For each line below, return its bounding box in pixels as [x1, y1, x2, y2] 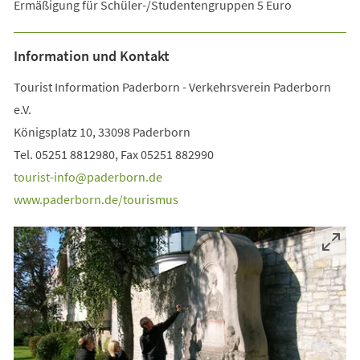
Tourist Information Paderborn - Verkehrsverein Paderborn [13, 78, 331, 95]
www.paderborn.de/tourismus [13, 190, 178, 207]
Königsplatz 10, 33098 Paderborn [13, 123, 190, 140]
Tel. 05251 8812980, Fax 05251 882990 [13, 145, 216, 162]
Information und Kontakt [13, 46, 170, 65]
